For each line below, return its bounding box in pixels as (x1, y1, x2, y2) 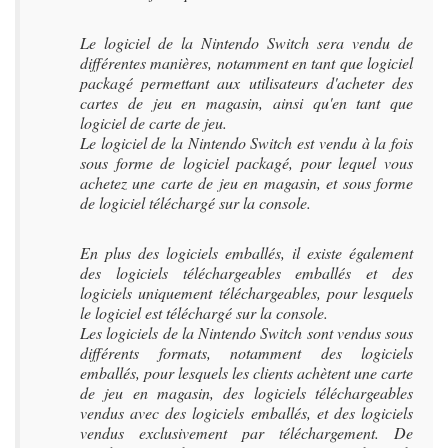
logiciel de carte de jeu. (80, 112, 227, 133)
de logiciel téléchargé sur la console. (80, 192, 311, 213)
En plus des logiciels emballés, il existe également (80, 242, 413, 263)
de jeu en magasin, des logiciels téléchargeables (80, 382, 413, 403)
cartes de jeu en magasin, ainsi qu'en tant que (80, 92, 413, 113)
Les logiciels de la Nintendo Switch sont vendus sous (80, 322, 413, 343)
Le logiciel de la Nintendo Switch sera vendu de (80, 32, 413, 53)
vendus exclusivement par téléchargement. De (80, 422, 413, 443)
